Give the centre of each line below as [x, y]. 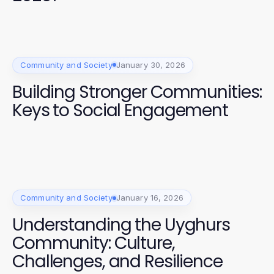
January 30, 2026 [150, 65]
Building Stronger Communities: [137, 92]
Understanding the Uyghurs [121, 225]
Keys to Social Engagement [120, 110]
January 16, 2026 [150, 198]
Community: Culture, [94, 243]
